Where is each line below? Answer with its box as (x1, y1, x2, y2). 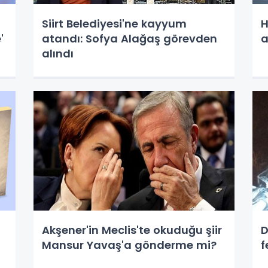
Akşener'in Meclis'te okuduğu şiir (41, 223, 222, 237)
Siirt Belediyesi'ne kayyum (41, 16, 187, 31)
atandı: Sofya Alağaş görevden (41, 31, 217, 46)
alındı (41, 46, 74, 61)
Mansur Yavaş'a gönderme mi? (41, 237, 217, 252)
